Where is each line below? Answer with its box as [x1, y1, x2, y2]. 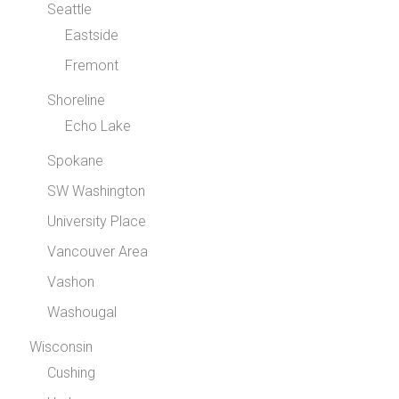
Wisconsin [29, 338, 94, 355]
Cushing [47, 364, 96, 381]
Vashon [47, 273, 95, 290]
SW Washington [47, 183, 146, 199]
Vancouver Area [47, 243, 149, 260]
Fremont [65, 57, 119, 74]
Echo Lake [65, 118, 132, 134]
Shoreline [47, 92, 106, 109]
